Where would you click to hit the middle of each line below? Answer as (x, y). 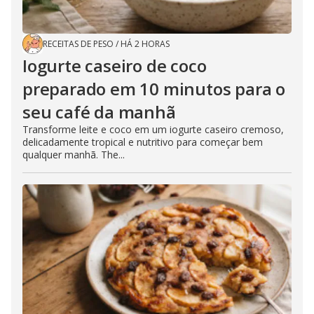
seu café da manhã (99, 112)
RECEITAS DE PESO (78, 44)
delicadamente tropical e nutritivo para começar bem (143, 142)
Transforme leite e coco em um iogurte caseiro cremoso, (153, 130)
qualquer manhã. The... (74, 155)
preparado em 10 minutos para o (154, 89)
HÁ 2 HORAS (145, 44)
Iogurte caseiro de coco (115, 66)
